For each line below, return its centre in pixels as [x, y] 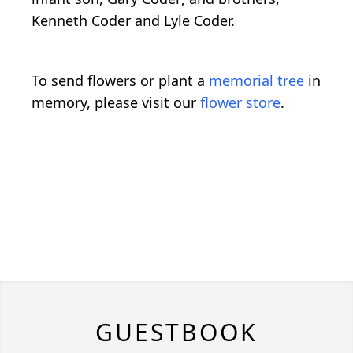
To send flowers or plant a [120, 80]
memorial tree [256, 80]
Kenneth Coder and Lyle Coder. [133, 20]
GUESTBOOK [176, 332]
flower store [240, 102]
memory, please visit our [116, 102]
